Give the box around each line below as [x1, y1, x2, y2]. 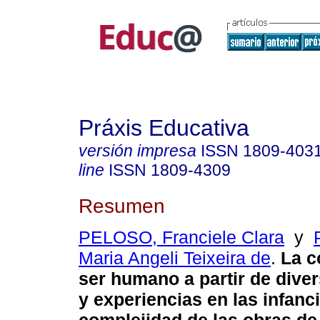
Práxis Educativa [79, 115, 249, 141]
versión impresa [79, 141, 196, 160]
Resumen [79, 194, 165, 217]
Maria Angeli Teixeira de [79, 248, 271, 269]
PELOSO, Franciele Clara [79, 227, 284, 248]
